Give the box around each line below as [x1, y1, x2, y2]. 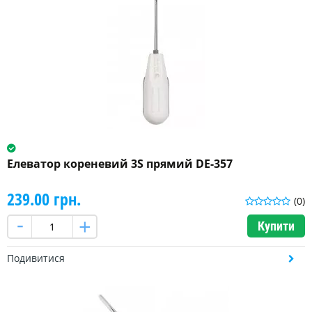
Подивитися [7, 251, 65, 265]
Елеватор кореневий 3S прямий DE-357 [7, 156, 233, 172]
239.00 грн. [7, 187, 81, 211]
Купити [258, 219, 295, 234]
